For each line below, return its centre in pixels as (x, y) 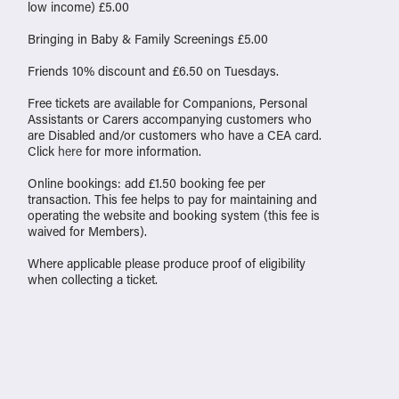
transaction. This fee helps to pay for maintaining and (172, 199)
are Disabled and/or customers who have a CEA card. (175, 134)
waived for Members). (87, 231)
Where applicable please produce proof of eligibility (167, 263)
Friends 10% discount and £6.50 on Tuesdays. (153, 70)
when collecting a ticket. (93, 279)
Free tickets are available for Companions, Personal (167, 102)
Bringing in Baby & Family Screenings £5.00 (148, 38)
